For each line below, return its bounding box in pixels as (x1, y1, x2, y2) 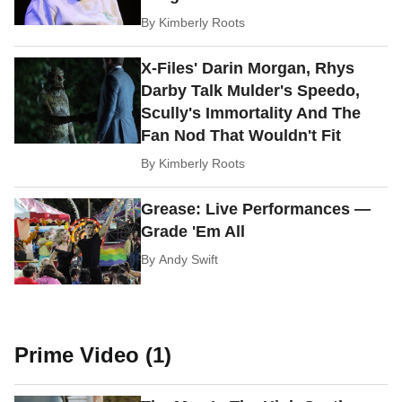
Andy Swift (159, 252, 219, 267)
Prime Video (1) (14, 343, 171, 368)
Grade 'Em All (141, 223, 246, 241)
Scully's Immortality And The (141, 104, 362, 123)
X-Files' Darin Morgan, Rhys (141, 59, 355, 78)
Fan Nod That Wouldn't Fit (141, 127, 342, 145)
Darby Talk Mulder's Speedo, (141, 82, 361, 100)
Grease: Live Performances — (141, 200, 371, 219)
